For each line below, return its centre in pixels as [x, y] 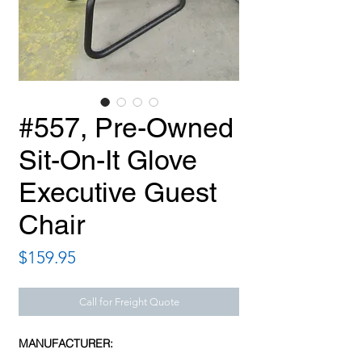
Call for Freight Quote [129, 302]
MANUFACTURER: [66, 344]
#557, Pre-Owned [126, 128]
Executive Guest [118, 193]
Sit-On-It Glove [108, 160]
